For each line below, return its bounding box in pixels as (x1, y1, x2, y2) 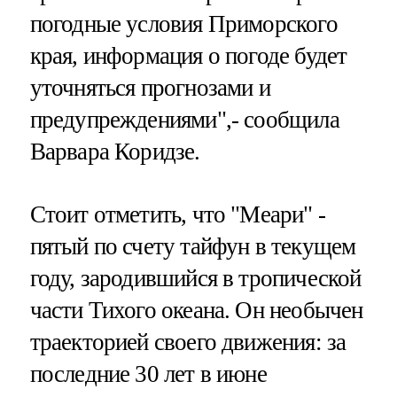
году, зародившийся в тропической (29, 264, 362, 292)
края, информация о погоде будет (29, 42, 347, 69)
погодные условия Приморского (29, 10, 338, 37)
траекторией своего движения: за (29, 328, 346, 355)
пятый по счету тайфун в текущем (29, 232, 356, 260)
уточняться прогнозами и (29, 74, 270, 101)
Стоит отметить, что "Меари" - (29, 200, 325, 228)
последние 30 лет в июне (29, 360, 267, 387)
